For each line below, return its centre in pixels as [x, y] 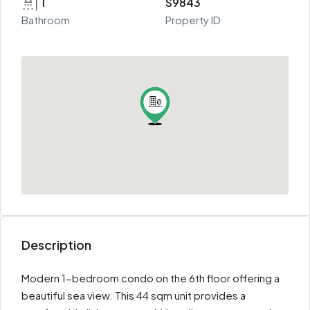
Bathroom [46, 20]
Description [56, 245]
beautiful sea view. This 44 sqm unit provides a [134, 295]
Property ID [193, 20]
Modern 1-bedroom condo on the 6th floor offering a [151, 278]
